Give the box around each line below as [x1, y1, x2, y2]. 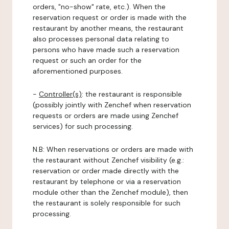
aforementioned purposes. [33, 66, 123, 76]
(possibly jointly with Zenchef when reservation [33, 100, 191, 109]
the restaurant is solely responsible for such [33, 198, 180, 208]
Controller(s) [39, 89, 82, 99]
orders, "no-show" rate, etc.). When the [33, 2, 166, 11]
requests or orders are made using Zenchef [33, 111, 178, 120]
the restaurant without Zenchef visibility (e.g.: [33, 155, 184, 165]
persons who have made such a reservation [33, 45, 179, 54]
